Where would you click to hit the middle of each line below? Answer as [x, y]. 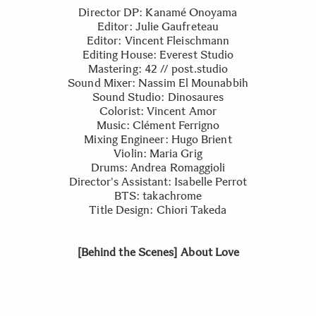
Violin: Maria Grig [158, 154]
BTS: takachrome [158, 196]
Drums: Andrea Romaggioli [158, 168]
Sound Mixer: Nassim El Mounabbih [158, 83]
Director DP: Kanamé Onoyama [158, 13]
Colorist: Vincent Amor [158, 111]
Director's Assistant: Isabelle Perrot [158, 182]
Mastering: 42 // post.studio [158, 69]
